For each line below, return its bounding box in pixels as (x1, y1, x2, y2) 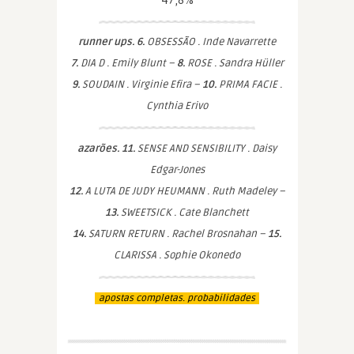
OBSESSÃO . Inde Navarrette (145, 36, 276, 48)
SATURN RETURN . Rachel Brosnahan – (86, 228, 268, 240)
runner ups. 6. (78, 36, 145, 48)
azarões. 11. (77, 142, 135, 155)
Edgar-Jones (149, 164, 205, 176)
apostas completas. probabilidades (99, 292, 255, 304)
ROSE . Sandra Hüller (184, 57, 284, 70)
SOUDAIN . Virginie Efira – (80, 78, 202, 91)
